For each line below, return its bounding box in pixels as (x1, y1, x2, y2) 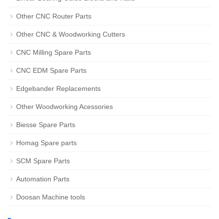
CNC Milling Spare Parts (16, 48, 91, 56)
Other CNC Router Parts (16, 12, 91, 20)
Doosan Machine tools (16, 193, 85, 201)
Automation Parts (16, 175, 69, 183)
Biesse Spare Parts (16, 121, 75, 129)
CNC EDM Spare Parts (16, 66, 87, 74)
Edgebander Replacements (16, 85, 101, 92)
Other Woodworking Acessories (16, 103, 113, 110)
